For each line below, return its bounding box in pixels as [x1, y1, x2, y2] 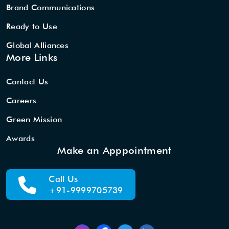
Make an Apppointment [57, 144, 172, 157]
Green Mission [6, 114, 62, 125]
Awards [6, 133, 35, 144]
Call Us [49, 174, 78, 185]
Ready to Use [6, 21, 57, 32]
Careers [6, 96, 37, 106]
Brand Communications [6, 3, 95, 13]
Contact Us [6, 77, 49, 87]
